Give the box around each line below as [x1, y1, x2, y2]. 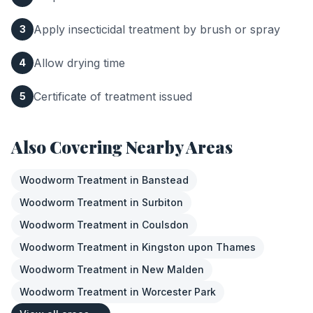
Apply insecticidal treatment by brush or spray [34, 22, 280, 36]
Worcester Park [142, 286, 216, 298]
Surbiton [142, 196, 183, 208]
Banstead [142, 174, 189, 186]
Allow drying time [34, 56, 125, 70]
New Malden [142, 263, 204, 275]
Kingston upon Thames [142, 241, 256, 253]
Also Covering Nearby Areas [11, 136, 233, 158]
